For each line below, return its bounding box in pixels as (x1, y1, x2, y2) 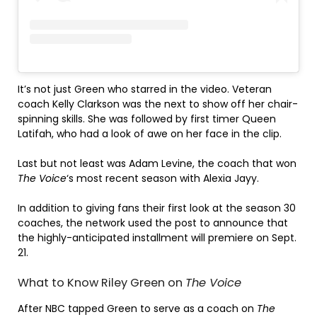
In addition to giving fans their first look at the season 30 (18, 200, 296, 215)
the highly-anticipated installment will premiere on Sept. (18, 230, 296, 245)
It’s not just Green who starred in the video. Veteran (18, 81, 272, 96)
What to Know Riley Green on (18, 274, 185, 291)
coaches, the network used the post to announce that (18, 215, 288, 230)
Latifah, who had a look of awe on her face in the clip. (18, 126, 282, 141)
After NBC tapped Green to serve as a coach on (18, 301, 257, 316)
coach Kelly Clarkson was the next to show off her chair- (18, 96, 298, 111)
